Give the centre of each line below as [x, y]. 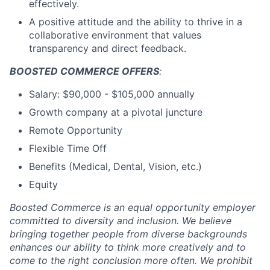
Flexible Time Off [68, 148]
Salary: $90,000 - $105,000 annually [112, 94]
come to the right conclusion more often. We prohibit [131, 260]
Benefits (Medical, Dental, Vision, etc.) [115, 166]
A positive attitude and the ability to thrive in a [136, 22]
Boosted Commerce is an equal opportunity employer [133, 207]
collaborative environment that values [115, 35]
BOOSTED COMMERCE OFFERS [84, 71]
